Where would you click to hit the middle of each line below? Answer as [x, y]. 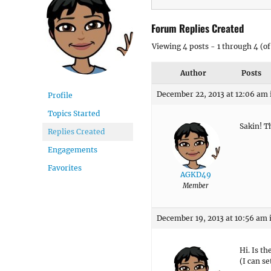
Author [193, 73]
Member [196, 185]
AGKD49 [196, 174]
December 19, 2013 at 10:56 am [212, 218]
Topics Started [74, 113]
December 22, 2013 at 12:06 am [212, 94]
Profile [60, 95]
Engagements [73, 150]
